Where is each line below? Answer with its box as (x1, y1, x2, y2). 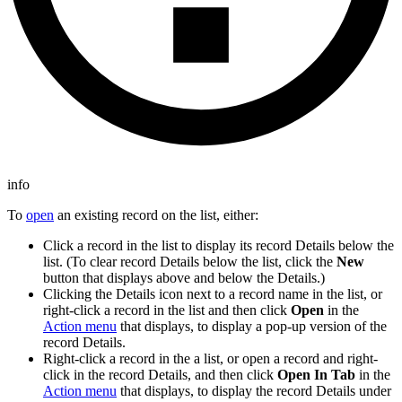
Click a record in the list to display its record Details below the (43, 238, 394, 254)
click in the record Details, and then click (43, 367, 277, 383)
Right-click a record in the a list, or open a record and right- (43, 351, 378, 367)
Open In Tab (277, 367, 355, 383)
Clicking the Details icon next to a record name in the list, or (43, 286, 382, 302)
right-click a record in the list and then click (43, 302, 291, 319)
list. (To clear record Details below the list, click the (43, 254, 336, 270)
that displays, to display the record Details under (117, 383, 391, 399)
